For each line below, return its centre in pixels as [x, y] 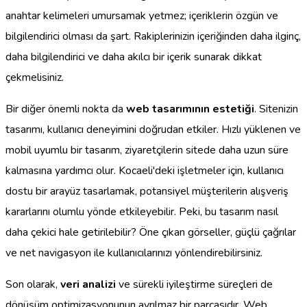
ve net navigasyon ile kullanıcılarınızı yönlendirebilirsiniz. [134, 253]
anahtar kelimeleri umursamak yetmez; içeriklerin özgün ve [142, 15]
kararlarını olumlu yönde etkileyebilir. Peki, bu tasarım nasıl [142, 211]
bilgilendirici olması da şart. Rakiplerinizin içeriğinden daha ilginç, [153, 36]
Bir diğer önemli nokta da [66, 109]
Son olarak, [33, 284]
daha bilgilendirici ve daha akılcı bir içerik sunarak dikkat [134, 57]
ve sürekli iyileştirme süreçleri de [194, 284]
